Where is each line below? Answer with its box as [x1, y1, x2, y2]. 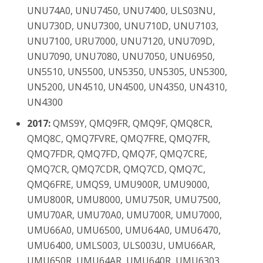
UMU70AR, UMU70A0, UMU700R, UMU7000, [27, 208, 222, 221]
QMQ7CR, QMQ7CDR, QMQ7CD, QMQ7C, [27, 163, 205, 176]
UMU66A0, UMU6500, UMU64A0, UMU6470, [27, 224, 221, 237]
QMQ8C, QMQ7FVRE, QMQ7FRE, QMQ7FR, [27, 132, 210, 145]
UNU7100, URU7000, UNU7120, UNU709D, [27, 35, 215, 48]
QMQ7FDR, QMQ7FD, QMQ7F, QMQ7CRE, [27, 147, 207, 160]
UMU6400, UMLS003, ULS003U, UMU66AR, [27, 239, 215, 252]
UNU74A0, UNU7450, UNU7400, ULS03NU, [27, 4, 215, 17]
